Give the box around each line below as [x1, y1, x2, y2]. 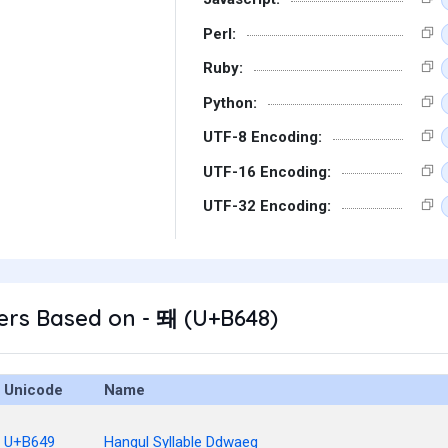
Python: [203, 93, 257, 112]
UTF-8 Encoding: [203, 128, 322, 146]
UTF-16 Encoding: [203, 162, 331, 181]
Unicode [4, 381, 63, 399]
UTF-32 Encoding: [203, 197, 331, 215]
